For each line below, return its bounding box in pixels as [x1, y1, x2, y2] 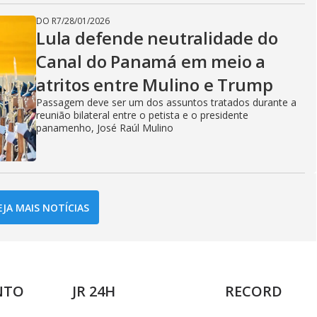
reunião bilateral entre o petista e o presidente [36, 108, 248, 122]
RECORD [225, 282, 282, 301]
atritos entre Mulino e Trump [36, 73, 273, 96]
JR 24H [72, 282, 115, 301]
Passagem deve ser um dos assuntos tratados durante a [36, 96, 296, 109]
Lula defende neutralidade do [36, 26, 278, 50]
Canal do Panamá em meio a [36, 50, 265, 73]
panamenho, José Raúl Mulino [36, 121, 173, 134]
